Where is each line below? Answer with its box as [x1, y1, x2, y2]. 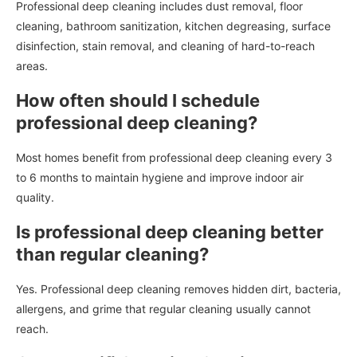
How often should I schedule [16, 89, 260, 111]
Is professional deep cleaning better [16, 221, 324, 242]
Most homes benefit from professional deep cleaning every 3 [16, 150, 332, 164]
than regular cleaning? [16, 243, 209, 265]
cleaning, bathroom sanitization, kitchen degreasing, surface [16, 18, 331, 33]
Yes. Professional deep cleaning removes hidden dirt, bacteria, [16, 281, 341, 296]
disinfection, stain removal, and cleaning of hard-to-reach [16, 38, 315, 53]
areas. [16, 58, 48, 73]
